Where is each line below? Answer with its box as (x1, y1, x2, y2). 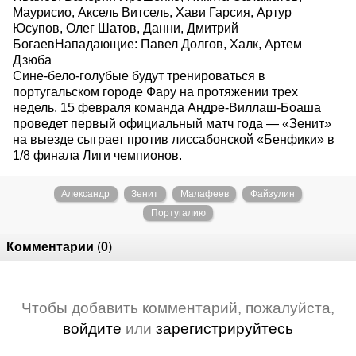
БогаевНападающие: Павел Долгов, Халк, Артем (13, 37, 302, 51)
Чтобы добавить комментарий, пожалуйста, (21, 299, 335, 316)
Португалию (150, 207, 206, 219)
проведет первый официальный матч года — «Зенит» (13, 116, 331, 130)
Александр (61, 188, 110, 199)
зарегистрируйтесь (156, 319, 293, 337)
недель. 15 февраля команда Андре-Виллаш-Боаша (13, 100, 321, 114)
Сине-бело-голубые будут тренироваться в (13, 68, 265, 83)
